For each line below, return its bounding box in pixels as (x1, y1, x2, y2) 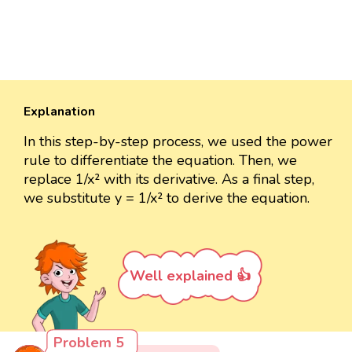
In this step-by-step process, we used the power (24, 132, 332, 152)
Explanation (24, 103, 95, 121)
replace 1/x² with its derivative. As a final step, (24, 170, 314, 189)
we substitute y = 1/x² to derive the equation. (24, 189, 310, 208)
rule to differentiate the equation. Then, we (24, 151, 297, 170)
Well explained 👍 (130, 266, 251, 286)
